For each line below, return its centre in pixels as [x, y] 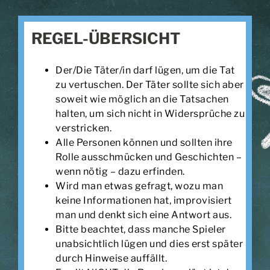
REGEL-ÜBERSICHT [106, 38]
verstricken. [84, 128]
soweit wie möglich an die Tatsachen [142, 99]
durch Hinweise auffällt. [111, 258]
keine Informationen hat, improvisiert [144, 200]
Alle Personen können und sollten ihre [144, 142]
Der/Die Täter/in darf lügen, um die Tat [145, 70]
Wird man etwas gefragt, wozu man [140, 186]
